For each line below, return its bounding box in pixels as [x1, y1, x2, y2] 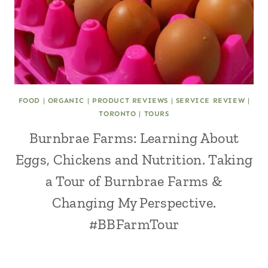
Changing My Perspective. [51, 194, 217, 211]
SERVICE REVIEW [175, 96, 245, 105]
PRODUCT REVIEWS [92, 96, 168, 105]
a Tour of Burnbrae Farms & [45, 172, 223, 190]
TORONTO [99, 109, 136, 118]
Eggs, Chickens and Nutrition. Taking [15, 151, 253, 168]
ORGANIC [47, 96, 85, 105]
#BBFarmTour [89, 215, 179, 233]
